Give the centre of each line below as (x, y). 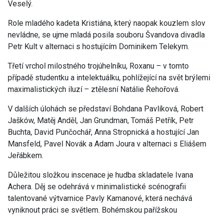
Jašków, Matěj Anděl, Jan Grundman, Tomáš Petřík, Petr (101, 121)
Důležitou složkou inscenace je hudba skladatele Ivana (100, 175)
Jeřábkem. (26, 156)
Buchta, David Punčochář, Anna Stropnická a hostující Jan (103, 132)
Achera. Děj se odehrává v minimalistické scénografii (97, 187)
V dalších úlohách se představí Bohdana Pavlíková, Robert (106, 109)
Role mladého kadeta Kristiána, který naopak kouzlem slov (107, 23)
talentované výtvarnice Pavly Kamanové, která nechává (100, 199)
